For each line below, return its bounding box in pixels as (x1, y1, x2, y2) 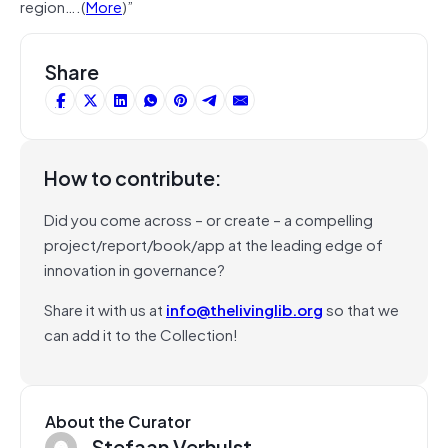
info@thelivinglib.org (166, 296, 323, 321)
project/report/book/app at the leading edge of (44, 231, 383, 256)
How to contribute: (44, 161, 222, 193)
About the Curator (45, 407, 191, 434)
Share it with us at (44, 296, 166, 321)
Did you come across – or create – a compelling (44, 206, 373, 231)
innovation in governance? (44, 256, 225, 281)
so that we (323, 296, 399, 321)
